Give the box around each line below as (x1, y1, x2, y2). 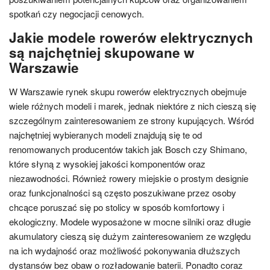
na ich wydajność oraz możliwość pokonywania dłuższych (9, 243, 240, 257)
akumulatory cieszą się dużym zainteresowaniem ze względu (9, 229, 251, 242)
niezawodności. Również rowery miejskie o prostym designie (9, 171, 248, 184)
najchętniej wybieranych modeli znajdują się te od (9, 128, 202, 141)
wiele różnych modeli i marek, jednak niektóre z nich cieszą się (9, 99, 256, 112)
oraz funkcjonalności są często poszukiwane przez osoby (9, 186, 236, 199)
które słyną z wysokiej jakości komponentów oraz (9, 157, 206, 170)
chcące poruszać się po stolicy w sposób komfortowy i (9, 200, 224, 213)
